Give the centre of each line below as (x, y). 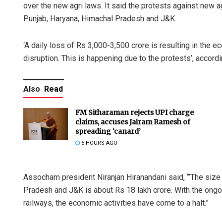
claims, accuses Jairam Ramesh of (133, 122)
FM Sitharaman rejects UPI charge (135, 113)
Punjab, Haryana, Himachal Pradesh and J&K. (100, 19)
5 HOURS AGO (99, 143)
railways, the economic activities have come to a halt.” (116, 203)
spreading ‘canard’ (108, 132)
